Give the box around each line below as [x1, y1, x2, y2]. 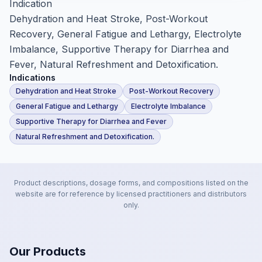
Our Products [9, 244, 86, 258]
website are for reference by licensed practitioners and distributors [15, 189, 247, 198]
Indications [9, 73, 56, 82]
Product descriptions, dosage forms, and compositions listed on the [13, 178, 249, 187]
